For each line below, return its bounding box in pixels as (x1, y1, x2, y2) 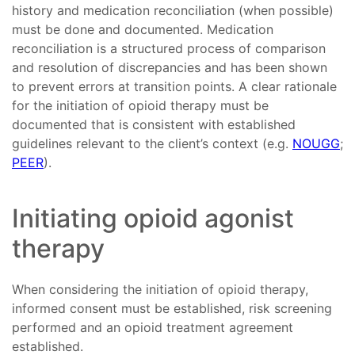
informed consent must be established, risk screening (12, 300, 332, 317)
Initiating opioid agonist (12, 203, 294, 235)
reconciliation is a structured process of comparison (12, 40, 326, 57)
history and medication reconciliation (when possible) (12, 2, 334, 19)
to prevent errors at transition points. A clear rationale (12, 78, 337, 95)
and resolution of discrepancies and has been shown (12, 59, 327, 76)
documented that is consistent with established (12, 116, 296, 133)
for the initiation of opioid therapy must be (12, 97, 269, 114)
